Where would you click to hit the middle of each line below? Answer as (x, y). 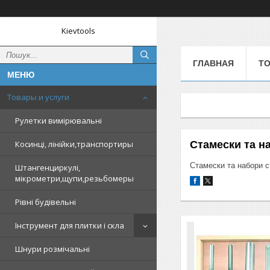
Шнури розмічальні (52, 249)
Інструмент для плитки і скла (70, 225)
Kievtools (78, 31)
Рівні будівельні (46, 202)
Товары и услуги (38, 97)
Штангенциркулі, (48, 168)
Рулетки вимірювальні (58, 121)
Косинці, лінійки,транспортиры (74, 144)
